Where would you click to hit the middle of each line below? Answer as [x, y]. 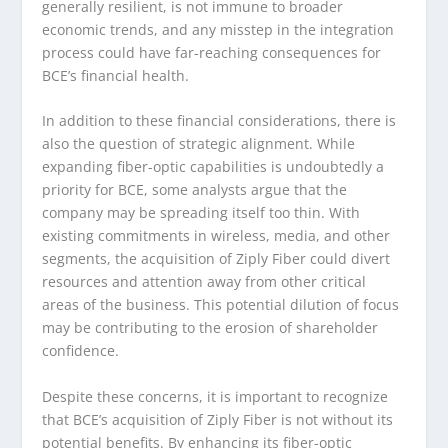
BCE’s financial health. [116, 75]
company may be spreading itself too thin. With [201, 213]
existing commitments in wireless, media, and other [216, 236]
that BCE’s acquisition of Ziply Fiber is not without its [218, 419]
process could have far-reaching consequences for [212, 52]
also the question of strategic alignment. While [199, 144]
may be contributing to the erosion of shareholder [210, 328]
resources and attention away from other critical [204, 282]
